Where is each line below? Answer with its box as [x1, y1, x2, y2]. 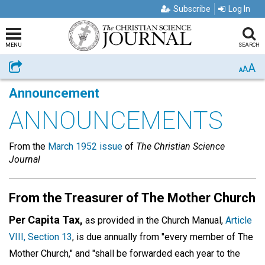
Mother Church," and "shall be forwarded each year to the [9, 248, 240, 259]
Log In [228, 4, 250, 14]
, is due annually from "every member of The [72, 231, 253, 243]
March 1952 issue [48, 141, 122, 152]
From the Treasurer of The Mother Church [9, 190, 256, 205]
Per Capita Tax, [9, 214, 83, 226]
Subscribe [173, 4, 211, 14]
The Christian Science [136, 141, 225, 152]
